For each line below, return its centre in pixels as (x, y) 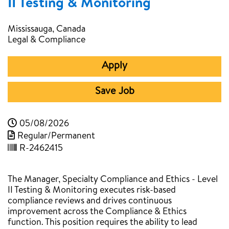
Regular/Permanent (56, 136)
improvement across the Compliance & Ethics (97, 212)
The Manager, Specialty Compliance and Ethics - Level (113, 180)
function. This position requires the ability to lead (102, 223)
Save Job (114, 92)
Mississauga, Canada (47, 30)
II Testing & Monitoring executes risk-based (92, 191)
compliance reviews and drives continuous (90, 201)
